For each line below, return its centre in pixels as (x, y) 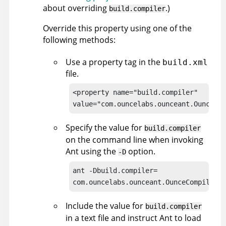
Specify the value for (105, 128)
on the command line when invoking (134, 140)
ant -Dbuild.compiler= (115, 171)
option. (141, 152)
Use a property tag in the (114, 62)
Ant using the (92, 152)
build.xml (185, 63)
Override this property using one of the (117, 29)
